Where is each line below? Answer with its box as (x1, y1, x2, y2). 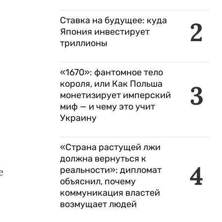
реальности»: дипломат (60, 165, 162, 175)
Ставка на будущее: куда (60, 15, 167, 26)
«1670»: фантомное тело (60, 67, 163, 78)
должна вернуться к (60, 153, 146, 164)
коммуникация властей (60, 187, 160, 198)
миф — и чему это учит (60, 101, 155, 112)
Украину (60, 112, 97, 123)
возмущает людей (60, 199, 137, 210)
